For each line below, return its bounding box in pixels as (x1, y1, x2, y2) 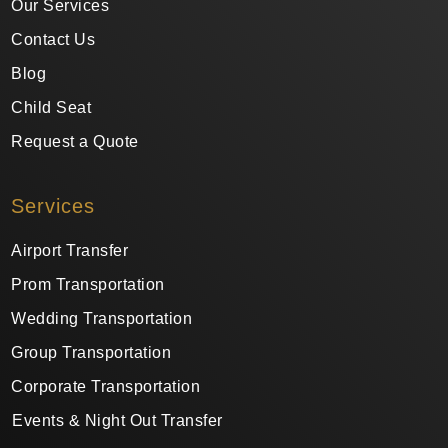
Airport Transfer (11, 241, 129, 259)
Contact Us (11, 30, 96, 48)
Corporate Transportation (11, 377, 201, 395)
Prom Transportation (11, 275, 165, 293)
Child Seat (11, 98, 92, 116)
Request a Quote (11, 132, 139, 150)
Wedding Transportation (11, 309, 193, 327)
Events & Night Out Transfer (12, 411, 223, 429)
